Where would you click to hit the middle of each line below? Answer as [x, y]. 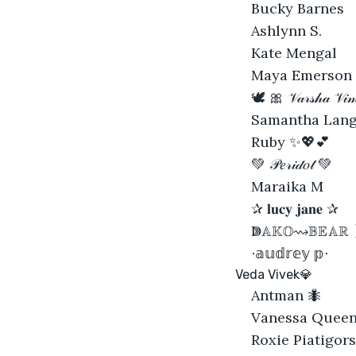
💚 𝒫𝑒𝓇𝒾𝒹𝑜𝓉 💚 [292, 164]
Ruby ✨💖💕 [290, 141]
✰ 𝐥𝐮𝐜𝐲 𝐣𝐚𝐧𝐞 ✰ [295, 208]
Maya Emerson [302, 75]
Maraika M [287, 186]
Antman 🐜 [286, 295]
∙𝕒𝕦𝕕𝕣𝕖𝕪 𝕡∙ [290, 253]
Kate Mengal [294, 52]
